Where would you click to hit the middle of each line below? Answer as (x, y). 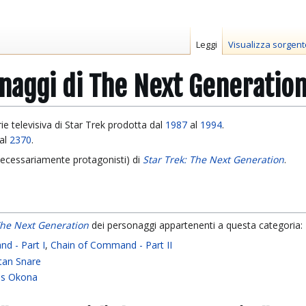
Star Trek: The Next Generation (213, 160)
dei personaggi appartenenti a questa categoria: (196, 225)
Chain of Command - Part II (112, 245)
